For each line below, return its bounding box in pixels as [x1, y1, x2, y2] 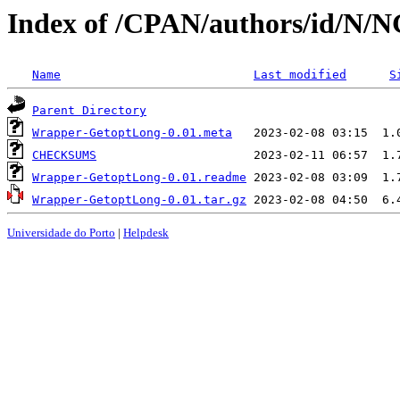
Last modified [254, 68, 346, 82]
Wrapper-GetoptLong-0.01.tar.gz [32, 193, 246, 207]
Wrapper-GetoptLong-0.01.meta [32, 126, 232, 140]
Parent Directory [32, 104, 146, 118]
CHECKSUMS [32, 148, 96, 162]
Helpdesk [123, 225, 169, 239]
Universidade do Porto [7, 225, 115, 239]
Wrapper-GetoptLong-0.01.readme [32, 171, 246, 185]
